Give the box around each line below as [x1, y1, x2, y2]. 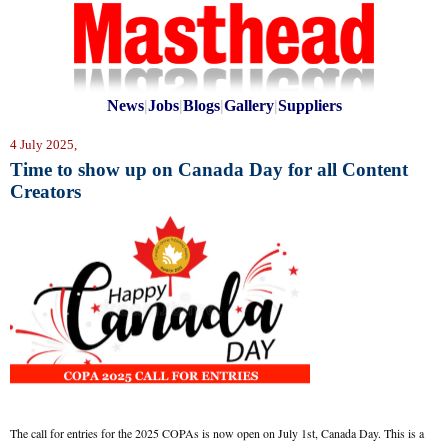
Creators [10, 181, 81, 202]
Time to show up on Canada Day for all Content [10, 159, 408, 180]
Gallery [223, 97, 274, 114]
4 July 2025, [10, 137, 89, 152]
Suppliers [277, 97, 342, 114]
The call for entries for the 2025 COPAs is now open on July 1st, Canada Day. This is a [10, 425, 424, 441]
